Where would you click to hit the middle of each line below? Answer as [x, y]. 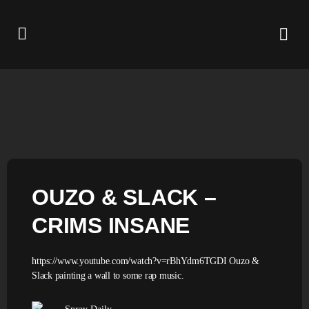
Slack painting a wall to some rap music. [108, 276]
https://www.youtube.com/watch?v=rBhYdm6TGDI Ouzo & [146, 261]
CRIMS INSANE [111, 226]
